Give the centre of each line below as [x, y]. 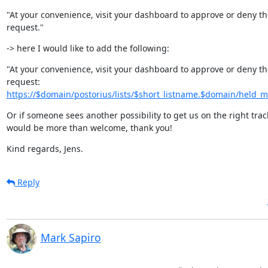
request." [25, 27]
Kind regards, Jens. [45, 149]
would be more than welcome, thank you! [89, 128]
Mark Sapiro [71, 237]
